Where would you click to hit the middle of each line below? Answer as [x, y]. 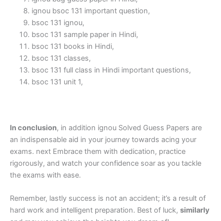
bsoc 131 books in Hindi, [73, 46]
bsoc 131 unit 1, [57, 82]
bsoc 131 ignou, [58, 22]
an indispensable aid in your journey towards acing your [103, 140]
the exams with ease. [45, 175]
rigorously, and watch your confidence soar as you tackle [106, 164]
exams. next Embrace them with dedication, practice [98, 152]
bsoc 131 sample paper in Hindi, [85, 34]
